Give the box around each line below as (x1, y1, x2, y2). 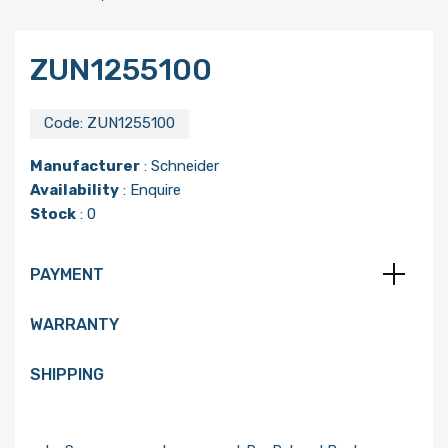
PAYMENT (30, 264, 104, 284)
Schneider (151, 156, 219, 175)
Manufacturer (30, 156, 140, 175)
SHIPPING (30, 364, 104, 384)
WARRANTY (30, 314, 119, 334)
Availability (30, 180, 119, 199)
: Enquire (119, 180, 181, 199)
